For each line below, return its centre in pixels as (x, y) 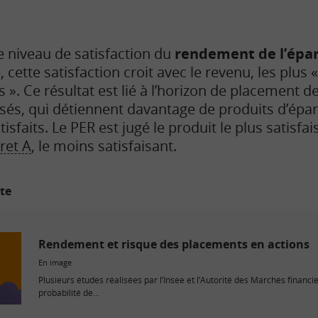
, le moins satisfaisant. (104, 146)
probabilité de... (69, 292)
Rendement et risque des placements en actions (174, 244)
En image (55, 262)
